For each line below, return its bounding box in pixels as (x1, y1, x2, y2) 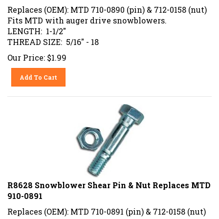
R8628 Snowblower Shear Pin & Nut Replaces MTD (7, 176, 211, 187)
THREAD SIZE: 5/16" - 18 (7, 33, 99, 44)
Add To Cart (20, 69, 58, 78)
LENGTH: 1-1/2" (7, 22, 66, 33)
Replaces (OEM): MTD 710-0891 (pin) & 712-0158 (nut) (7, 202, 206, 213)
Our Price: (7, 48, 45, 59)
